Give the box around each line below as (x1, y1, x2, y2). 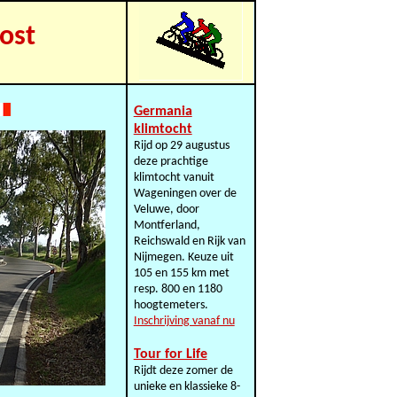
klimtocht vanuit (133, 171, 214, 184)
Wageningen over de (133, 187, 237, 200)
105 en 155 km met (133, 267, 230, 280)
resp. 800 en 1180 (133, 283, 222, 296)
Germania (133, 105, 192, 119)
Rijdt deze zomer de (133, 364, 233, 378)
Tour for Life (133, 347, 207, 362)
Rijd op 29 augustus (133, 139, 230, 152)
